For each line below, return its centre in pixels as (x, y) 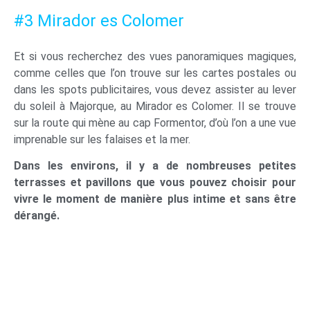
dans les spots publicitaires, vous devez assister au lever (155, 89)
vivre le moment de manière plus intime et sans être (155, 199)
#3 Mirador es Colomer (99, 20)
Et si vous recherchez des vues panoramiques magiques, (155, 56)
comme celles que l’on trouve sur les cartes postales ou (155, 73)
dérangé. (37, 216)
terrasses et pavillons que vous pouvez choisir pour (155, 183)
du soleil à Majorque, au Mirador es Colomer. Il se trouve (155, 106)
